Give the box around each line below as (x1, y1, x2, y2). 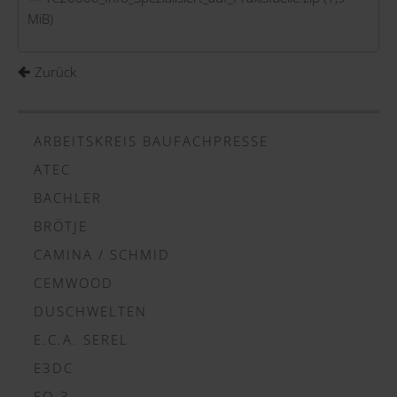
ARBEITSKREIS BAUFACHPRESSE (34, 131, 269, 150)
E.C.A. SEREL (34, 330, 128, 348)
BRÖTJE (34, 216, 88, 235)
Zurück (35, 62, 76, 81)
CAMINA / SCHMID (34, 245, 170, 263)
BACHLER (34, 188, 102, 206)
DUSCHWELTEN (34, 301, 147, 320)
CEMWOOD (34, 273, 113, 292)
